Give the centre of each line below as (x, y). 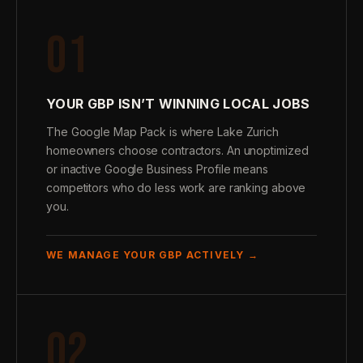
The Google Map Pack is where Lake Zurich (162, 132)
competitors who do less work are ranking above (176, 188)
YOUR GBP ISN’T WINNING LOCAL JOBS (178, 104)
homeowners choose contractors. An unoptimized (177, 150)
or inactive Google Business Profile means (157, 169)
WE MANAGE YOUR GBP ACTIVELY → (152, 255)
